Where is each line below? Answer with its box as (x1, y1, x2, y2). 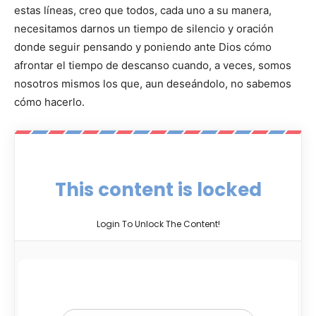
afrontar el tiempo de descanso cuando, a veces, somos (14, 59, 291, 73)
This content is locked (54, 177, 262, 203)
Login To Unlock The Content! (96, 218, 220, 231)
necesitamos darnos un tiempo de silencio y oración (14, 22, 274, 36)
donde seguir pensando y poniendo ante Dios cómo (14, 40, 272, 54)
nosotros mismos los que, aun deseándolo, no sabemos (14, 77, 291, 91)
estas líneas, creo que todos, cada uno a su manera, (14, 4, 272, 18)
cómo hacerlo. (14, 95, 85, 109)
